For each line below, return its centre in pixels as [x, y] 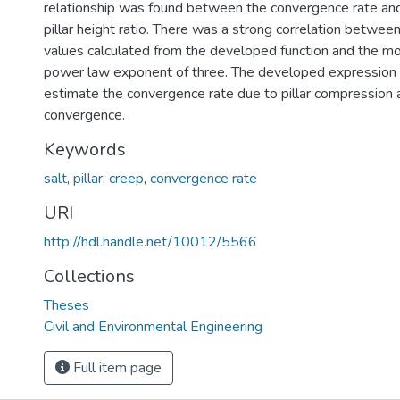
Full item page [116, 368]
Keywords [85, 150]
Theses [67, 305]
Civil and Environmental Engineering [153, 327]
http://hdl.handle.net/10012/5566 [150, 242]
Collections [89, 276]
